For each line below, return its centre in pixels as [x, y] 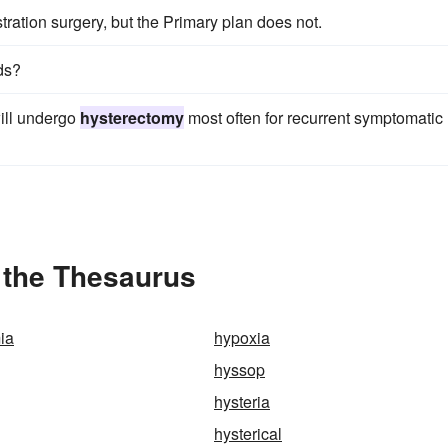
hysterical [248, 433]
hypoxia [242, 337]
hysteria [242, 401]
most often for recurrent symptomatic [313, 117]
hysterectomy [132, 117]
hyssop [239, 369]
